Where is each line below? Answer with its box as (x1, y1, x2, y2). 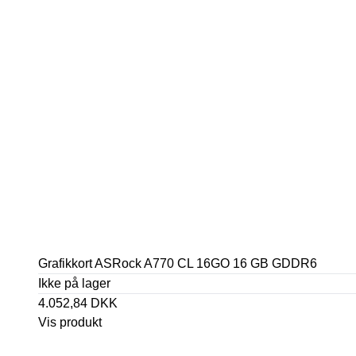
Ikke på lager (38, 277, 110, 290)
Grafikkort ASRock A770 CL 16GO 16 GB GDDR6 (38, 257, 317, 270)
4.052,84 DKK (38, 296, 118, 310)
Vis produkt (38, 315, 102, 329)
